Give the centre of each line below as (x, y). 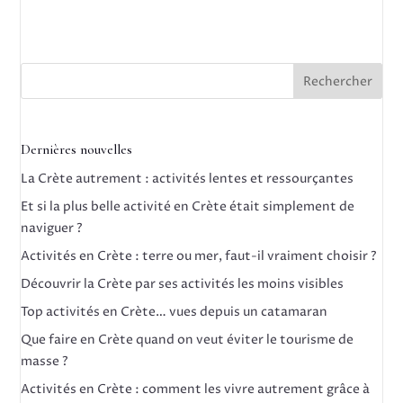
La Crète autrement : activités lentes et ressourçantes (188, 179)
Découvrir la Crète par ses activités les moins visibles (183, 284)
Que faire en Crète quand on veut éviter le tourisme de (188, 340)
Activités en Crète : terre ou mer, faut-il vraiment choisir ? (199, 256)
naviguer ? (52, 228)
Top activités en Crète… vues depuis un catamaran (175, 312)
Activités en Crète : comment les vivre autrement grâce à (196, 390)
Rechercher (337, 81)
